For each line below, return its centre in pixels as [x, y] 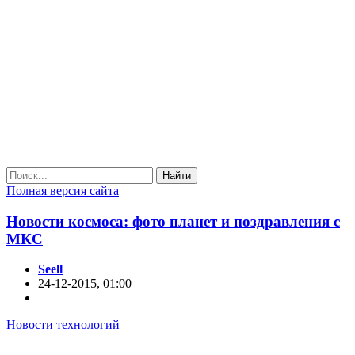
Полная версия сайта [63, 191]
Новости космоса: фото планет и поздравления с [173, 221]
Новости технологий [63, 325]
